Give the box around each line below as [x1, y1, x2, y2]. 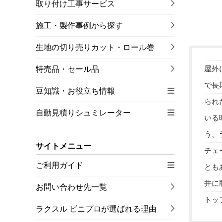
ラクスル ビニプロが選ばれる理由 [36, 205, 157, 213]
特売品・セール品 [36, 65, 99, 73]
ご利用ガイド [36, 161, 83, 169]
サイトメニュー [36, 142, 91, 150]
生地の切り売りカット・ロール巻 [36, 43, 155, 52]
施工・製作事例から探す [36, 21, 123, 30]
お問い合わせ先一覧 [36, 183, 107, 191]
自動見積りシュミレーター [36, 109, 131, 117]
